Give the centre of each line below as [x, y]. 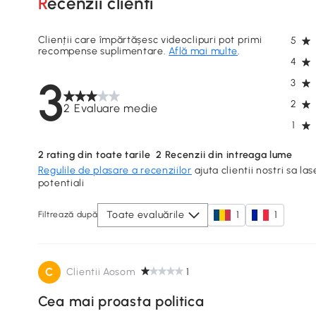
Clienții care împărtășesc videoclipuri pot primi [150, 39]
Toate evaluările [145, 214]
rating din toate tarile [97, 154]
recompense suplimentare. [103, 51]
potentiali [61, 183]
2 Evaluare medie [111, 108]
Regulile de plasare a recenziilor [115, 170]
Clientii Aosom [101, 272]
